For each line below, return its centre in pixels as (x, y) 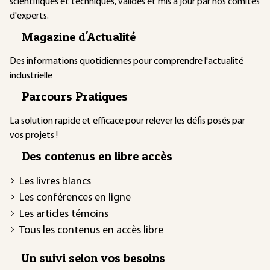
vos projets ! (34, 135)
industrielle (31, 76)
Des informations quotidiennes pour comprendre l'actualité (127, 61)
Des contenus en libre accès (97, 156)
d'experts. (29, 16)
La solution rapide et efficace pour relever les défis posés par (127, 121)
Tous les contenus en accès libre (91, 230)
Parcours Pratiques (75, 96)
